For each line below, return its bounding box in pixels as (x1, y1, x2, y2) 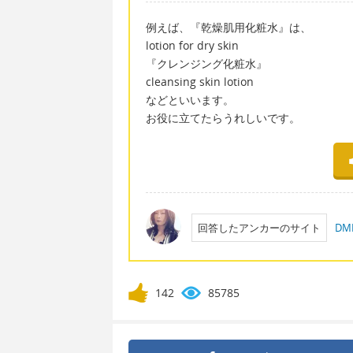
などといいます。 (146, 91, 234, 107)
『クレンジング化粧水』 (146, 55, 267, 71)
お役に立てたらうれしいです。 (146, 110, 300, 125)
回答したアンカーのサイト (197, 220, 321, 235)
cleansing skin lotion (146, 73, 254, 89)
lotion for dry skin (146, 37, 239, 53)
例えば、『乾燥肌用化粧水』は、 (146, 19, 311, 35)
